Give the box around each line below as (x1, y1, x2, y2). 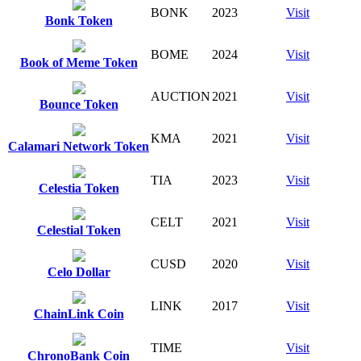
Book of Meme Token (19, 55, 138, 69)
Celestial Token (36, 222, 121, 237)
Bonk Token (44, 13, 113, 27)
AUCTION (151, 89, 210, 103)
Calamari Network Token (8, 139, 149, 153)
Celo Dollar (47, 264, 110, 279)
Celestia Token (38, 180, 119, 195)
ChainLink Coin (33, 306, 124, 321)
